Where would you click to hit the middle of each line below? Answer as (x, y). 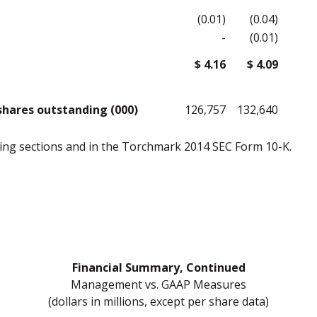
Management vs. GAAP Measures (158, 284)
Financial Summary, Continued (158, 267)
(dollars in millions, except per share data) (158, 301)
